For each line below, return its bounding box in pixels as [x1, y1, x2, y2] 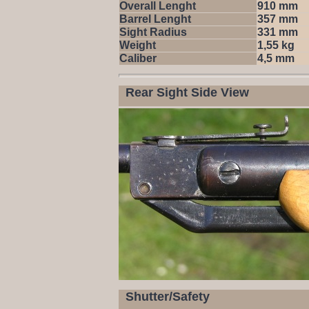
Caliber [119, 52, 157, 64]
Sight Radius [119, 26, 187, 38]
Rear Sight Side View [126, 86, 249, 99]
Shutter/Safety [126, 290, 210, 303]
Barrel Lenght [119, 13, 191, 25]
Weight [119, 39, 156, 51]
